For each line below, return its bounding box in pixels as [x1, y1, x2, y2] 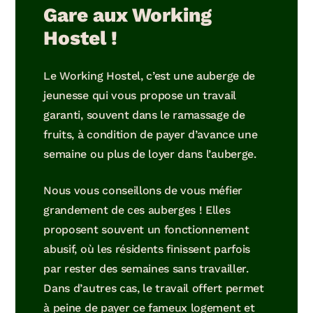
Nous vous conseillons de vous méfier [43, 183, 242, 197]
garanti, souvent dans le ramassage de [43, 108, 245, 122]
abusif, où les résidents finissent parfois [43, 242, 250, 256]
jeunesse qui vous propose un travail [43, 88, 236, 102]
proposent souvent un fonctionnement [43, 222, 249, 236]
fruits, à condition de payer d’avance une [43, 127, 258, 141]
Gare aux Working [43, 3, 212, 27]
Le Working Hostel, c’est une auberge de [43, 68, 255, 82]
